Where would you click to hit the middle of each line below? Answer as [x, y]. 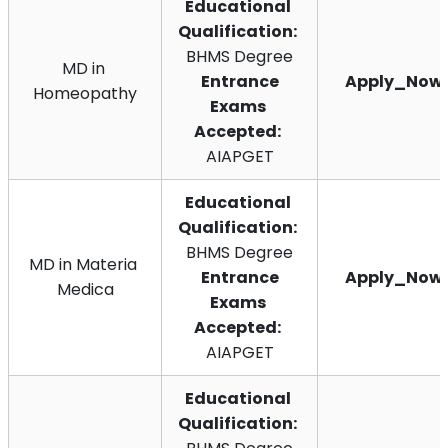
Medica [85, 289]
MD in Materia [83, 264]
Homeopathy [85, 93]
